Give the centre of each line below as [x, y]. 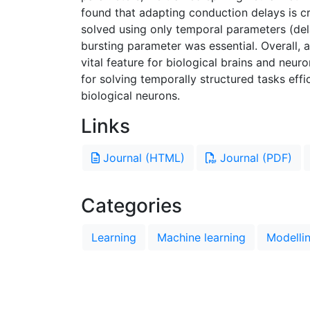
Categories [131, 205]
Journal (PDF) [254, 157]
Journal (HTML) [142, 157]
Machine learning [201, 237]
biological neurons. [130, 95]
